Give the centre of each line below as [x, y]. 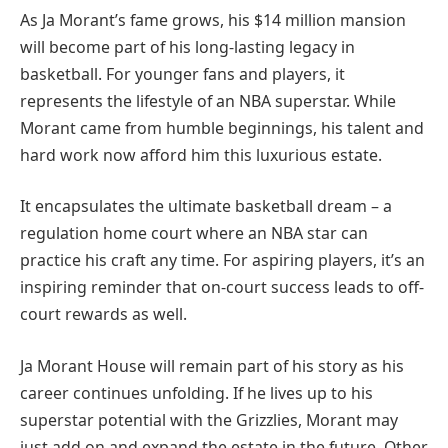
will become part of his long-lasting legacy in [187, 46]
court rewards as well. [103, 314]
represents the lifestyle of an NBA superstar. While [208, 100]
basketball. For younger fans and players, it [182, 73]
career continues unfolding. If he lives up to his [196, 392]
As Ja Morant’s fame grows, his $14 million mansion [213, 19]
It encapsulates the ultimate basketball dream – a [206, 206]
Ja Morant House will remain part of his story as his [212, 365]
